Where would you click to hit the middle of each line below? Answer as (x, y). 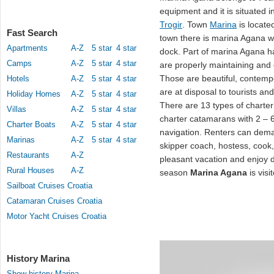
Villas (17, 109)
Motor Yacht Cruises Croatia (57, 216)
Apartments (27, 48)
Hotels (18, 79)
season (175, 172)
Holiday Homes (34, 94)
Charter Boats (31, 124)
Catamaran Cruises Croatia (54, 201)
